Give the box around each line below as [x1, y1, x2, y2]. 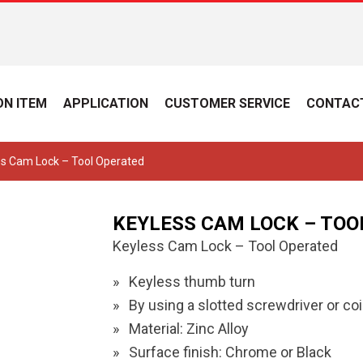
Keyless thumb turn [129, 273, 255, 290]
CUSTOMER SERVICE [164, 96, 290, 111]
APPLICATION [63, 96, 148, 111]
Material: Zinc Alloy [129, 320, 249, 337]
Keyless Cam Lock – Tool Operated [113, 237, 338, 254]
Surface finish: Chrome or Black [129, 344, 331, 361]
